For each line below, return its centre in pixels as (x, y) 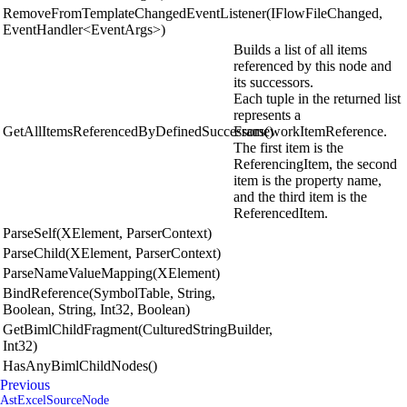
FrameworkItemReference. (310, 131)
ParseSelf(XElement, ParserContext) (107, 233)
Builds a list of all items (300, 49)
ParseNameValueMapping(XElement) (111, 273)
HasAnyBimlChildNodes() (80, 365)
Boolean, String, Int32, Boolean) (96, 309)
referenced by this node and (313, 65)
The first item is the (288, 147)
